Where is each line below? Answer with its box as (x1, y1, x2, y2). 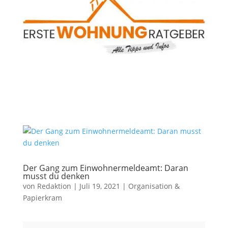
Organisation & (128, 181, 180, 191)
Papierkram (22, 192, 62, 203)
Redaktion (37, 181, 71, 191)
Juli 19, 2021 (79, 181, 120, 191)
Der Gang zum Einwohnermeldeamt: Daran (22, 162, 188, 174)
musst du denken (22, 170, 90, 182)
